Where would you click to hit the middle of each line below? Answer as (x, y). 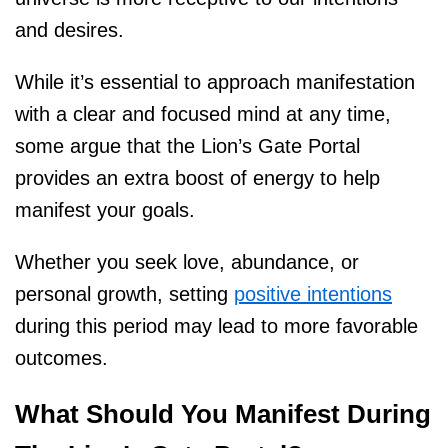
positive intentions (313, 294)
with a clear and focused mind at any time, (203, 114)
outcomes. (61, 358)
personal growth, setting (124, 294)
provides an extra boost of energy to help (197, 178)
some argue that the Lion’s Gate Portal (187, 146)
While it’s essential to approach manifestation (215, 82)
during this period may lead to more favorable (216, 326)
